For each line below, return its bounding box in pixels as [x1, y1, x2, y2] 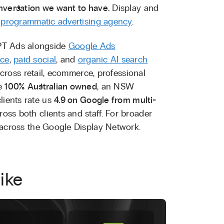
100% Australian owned [4, 82, 97, 91]
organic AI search [77, 55, 148, 64]
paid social [13, 55, 56, 64]
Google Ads [68, 41, 115, 51]
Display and [109, 3, 159, 13]
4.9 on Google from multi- [54, 95, 156, 105]
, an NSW [97, 82, 134, 91]
